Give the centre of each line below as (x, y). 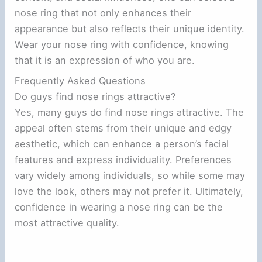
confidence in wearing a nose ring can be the (119, 207)
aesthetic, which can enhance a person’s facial (122, 144)
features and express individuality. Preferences (123, 160)
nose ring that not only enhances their (103, 13)
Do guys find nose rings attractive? (95, 97)
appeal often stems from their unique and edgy (123, 128)
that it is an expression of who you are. (105, 60)
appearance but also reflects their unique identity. (130, 28)
